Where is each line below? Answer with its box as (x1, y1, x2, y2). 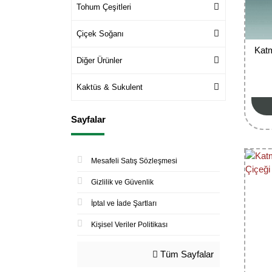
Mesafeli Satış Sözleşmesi (91, 156, 177, 165)
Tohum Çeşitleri (76, 2, 131, 12)
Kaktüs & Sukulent (76, 82, 143, 92)
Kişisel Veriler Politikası (91, 220, 168, 229)
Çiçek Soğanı (76, 29, 124, 38)
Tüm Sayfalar (158, 248, 214, 259)
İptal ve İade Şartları (91, 199, 157, 208)
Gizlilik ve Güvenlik (91, 177, 154, 186)
